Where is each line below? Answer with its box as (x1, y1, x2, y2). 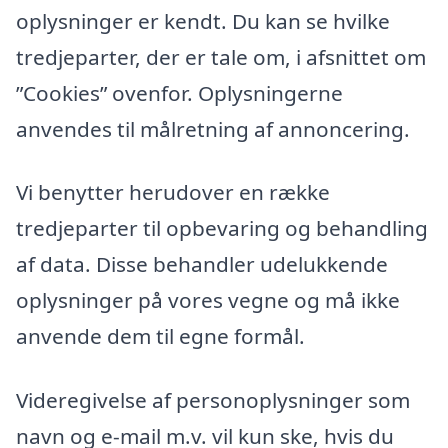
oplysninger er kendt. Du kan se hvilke (16, 6, 390, 35)
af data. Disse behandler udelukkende (16, 250, 388, 279)
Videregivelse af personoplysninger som (16, 386, 410, 415)
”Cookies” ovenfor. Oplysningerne (16, 78, 343, 107)
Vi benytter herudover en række (16, 178, 330, 207)
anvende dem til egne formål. (16, 322, 305, 351)
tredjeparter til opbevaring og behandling (16, 214, 428, 243)
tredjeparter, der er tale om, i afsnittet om (16, 42, 426, 71)
